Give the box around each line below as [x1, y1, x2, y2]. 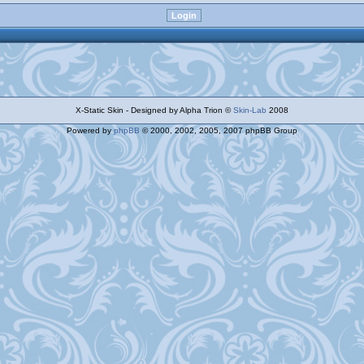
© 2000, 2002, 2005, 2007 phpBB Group [140, 126, 297, 135]
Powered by [67, 126, 114, 135]
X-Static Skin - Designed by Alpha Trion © [76, 106, 233, 115]
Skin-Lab [233, 106, 266, 115]
